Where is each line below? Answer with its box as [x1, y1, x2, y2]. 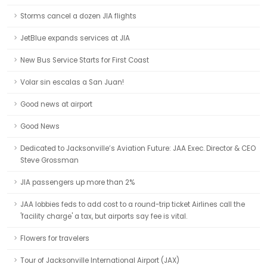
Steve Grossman [20, 156, 79, 165]
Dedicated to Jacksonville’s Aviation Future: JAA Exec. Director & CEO [20, 144, 256, 153]
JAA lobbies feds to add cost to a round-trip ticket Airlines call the [20, 200, 245, 209]
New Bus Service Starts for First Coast [20, 55, 149, 65]
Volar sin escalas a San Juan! [20, 77, 124, 87]
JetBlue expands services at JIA [20, 33, 130, 43]
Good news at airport [20, 100, 92, 109]
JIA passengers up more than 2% [20, 178, 135, 187]
